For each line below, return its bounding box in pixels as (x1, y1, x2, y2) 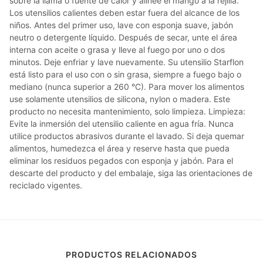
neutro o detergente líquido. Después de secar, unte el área (9, 32, 237, 42)
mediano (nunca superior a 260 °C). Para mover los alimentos (9, 82, 244, 92)
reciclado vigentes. (9, 180, 82, 190)
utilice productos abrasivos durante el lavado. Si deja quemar (9, 131, 244, 141)
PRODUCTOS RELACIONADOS (66, 249, 197, 259)
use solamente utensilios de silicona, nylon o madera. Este (9, 94, 230, 104)
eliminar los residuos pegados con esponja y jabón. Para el (9, 156, 233, 166)
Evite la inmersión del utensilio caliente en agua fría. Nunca (9, 119, 234, 129)
